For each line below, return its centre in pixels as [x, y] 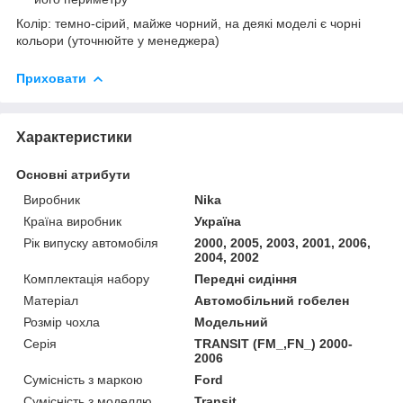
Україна [218, 221]
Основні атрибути [73, 174]
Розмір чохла [62, 322]
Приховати [51, 78]
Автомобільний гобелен [272, 300]
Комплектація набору [86, 278]
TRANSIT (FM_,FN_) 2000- [274, 343]
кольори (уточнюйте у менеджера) [118, 40]
